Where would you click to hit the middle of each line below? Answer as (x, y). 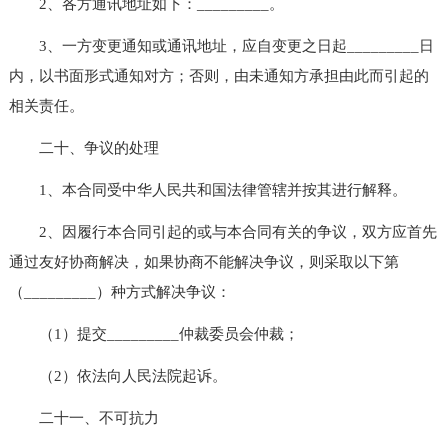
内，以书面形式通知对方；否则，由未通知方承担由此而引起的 (218, 75)
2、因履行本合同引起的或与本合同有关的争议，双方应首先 (222, 231)
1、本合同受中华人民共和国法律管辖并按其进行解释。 (207, 189)
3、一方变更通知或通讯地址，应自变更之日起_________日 (221, 45)
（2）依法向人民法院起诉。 (117, 375)
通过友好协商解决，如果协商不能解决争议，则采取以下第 (203, 261)
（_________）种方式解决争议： (119, 291)
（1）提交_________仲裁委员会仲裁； (153, 333)
